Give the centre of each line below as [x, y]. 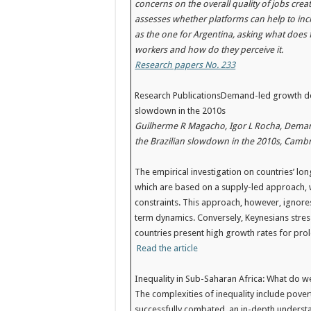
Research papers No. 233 [185, 65]
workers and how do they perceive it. [209, 50]
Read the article [168, 248]
